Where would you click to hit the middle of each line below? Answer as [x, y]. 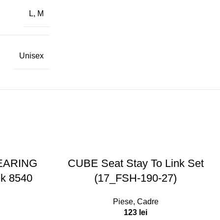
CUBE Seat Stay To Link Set [136, 163]
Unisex [31, 55]
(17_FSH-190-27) [136, 178]
